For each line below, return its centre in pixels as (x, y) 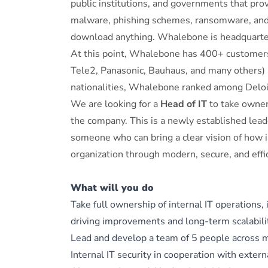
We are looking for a (115, 104)
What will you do (112, 188)
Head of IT (184, 104)
